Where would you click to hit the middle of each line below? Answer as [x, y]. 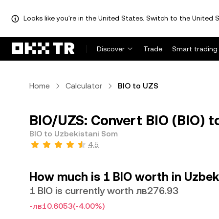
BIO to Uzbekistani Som [74, 134]
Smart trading [195, 49]
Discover [111, 49]
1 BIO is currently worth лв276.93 [104, 191]
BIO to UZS [138, 86]
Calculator [84, 86]
